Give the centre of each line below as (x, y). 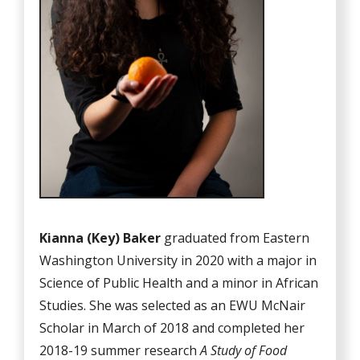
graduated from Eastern (237, 238)
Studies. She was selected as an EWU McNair (173, 306)
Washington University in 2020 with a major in (178, 261)
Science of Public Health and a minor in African (179, 283)
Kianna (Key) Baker (102, 238)
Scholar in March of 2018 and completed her (172, 328)
